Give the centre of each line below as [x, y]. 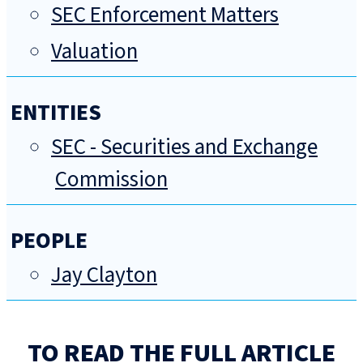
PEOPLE [49, 241]
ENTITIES [56, 113]
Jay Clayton [104, 275]
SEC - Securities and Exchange [184, 147]
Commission [111, 180]
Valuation [94, 52]
